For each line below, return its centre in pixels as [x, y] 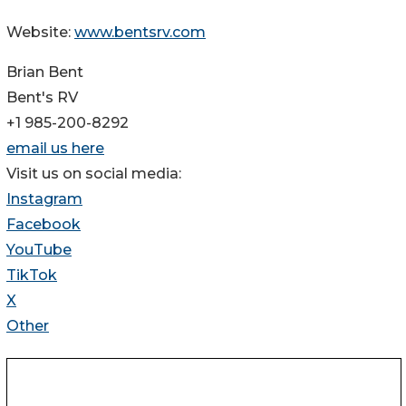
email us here [55, 149]
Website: [40, 33]
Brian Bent [45, 72]
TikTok [32, 275]
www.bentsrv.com [140, 33]
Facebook [43, 225]
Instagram [44, 199]
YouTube [39, 250]
